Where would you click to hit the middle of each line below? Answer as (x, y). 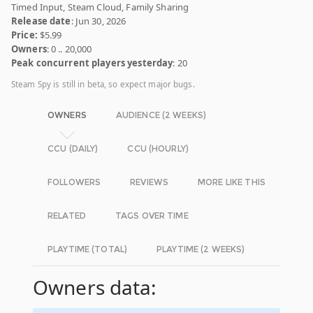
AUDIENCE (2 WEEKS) (161, 115)
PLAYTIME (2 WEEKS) (201, 249)
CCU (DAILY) (73, 148)
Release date (41, 21)
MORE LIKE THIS (232, 182)
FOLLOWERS (74, 182)
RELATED (67, 216)
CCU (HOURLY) (158, 148)
